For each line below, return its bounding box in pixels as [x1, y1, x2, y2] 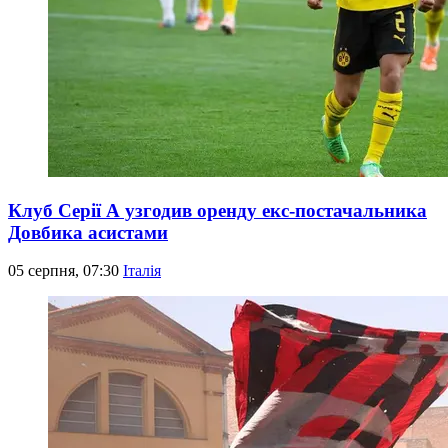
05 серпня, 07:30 [8, 262, 123, 280]
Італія [123, 262, 161, 280]
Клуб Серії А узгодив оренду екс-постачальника [8, 199, 427, 221]
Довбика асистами [8, 221, 168, 243]
